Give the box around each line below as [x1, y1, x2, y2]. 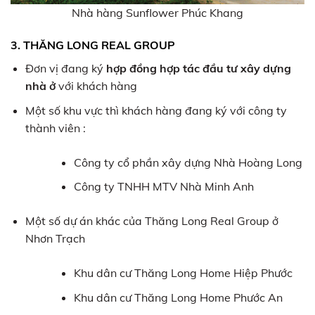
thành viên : [25, 120, 86, 135]
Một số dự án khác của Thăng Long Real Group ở [25, 213, 278, 228]
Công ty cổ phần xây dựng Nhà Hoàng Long [73, 155, 302, 169]
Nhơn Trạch [25, 231, 85, 245]
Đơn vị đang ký [25, 60, 106, 75]
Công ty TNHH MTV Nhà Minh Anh [73, 179, 254, 193]
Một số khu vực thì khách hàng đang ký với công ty [25, 103, 287, 117]
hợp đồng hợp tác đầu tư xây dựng [105, 60, 291, 75]
